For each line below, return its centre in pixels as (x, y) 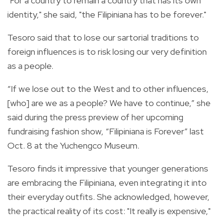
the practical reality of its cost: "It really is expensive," (109, 211)
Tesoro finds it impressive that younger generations (108, 168)
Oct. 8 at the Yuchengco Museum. (73, 145)
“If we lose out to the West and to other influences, (108, 88)
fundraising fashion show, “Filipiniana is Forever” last (106, 131)
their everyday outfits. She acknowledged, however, (109, 197)
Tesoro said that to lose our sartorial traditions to (103, 37)
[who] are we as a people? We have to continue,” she (109, 103)
